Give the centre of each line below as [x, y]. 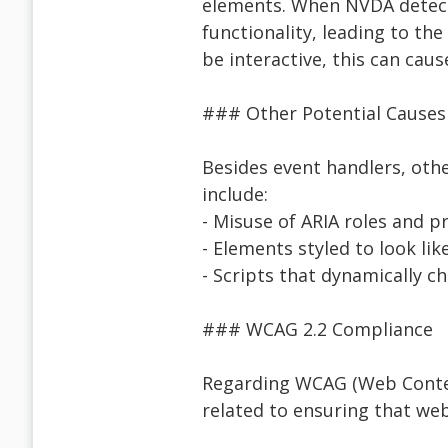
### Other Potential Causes [324, 113]
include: [235, 194]
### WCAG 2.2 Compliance [317, 329]
